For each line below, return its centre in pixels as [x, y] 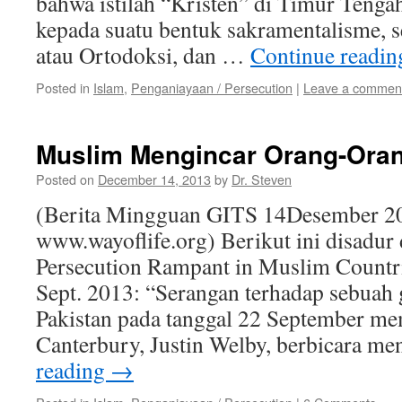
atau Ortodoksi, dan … [143, 55]
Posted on [65, 179]
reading [73, 370]
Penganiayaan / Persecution [212, 87]
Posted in [63, 87]
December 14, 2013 [154, 179]
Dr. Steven [262, 179]
